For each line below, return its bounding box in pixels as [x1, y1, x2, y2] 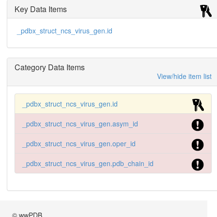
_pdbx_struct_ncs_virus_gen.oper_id [22, 138, 136, 148]
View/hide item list [156, 71, 212, 81]
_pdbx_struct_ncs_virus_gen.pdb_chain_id [22, 158, 154, 168]
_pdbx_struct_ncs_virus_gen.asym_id [22, 118, 138, 128]
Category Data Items [14, 61, 85, 73]
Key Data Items [14, 3, 67, 15]
